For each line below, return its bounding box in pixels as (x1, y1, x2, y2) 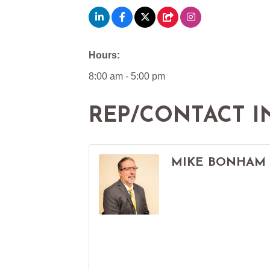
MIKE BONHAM (171, 156, 266, 169)
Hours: (89, 49, 120, 60)
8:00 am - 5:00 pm (89, 71, 165, 81)
